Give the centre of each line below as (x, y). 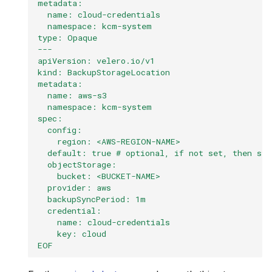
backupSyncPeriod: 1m (92, 199)
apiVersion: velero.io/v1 (96, 60)
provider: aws (74, 187)
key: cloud (72, 233)
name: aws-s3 (72, 95)
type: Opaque (67, 37)
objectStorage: (77, 164)
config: (60, 130)
